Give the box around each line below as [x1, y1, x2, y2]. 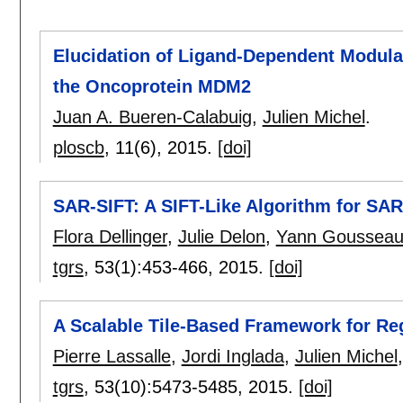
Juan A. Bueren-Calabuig [52, 106, 252, 127]
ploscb [52, 137, 104, 157]
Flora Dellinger [52, 227, 167, 247]
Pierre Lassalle [52, 346, 171, 367]
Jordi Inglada [181, 346, 284, 367]
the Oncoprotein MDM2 [52, 76, 251, 96]
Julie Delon [177, 227, 265, 247]
